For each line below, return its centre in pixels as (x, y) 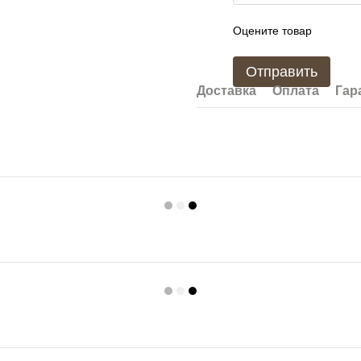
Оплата (296, 91)
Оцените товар (272, 31)
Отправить (282, 72)
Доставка (226, 91)
